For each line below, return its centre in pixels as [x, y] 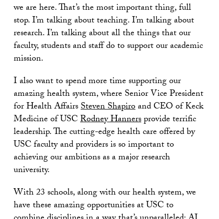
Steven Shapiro [108, 107]
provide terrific [169, 120]
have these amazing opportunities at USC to [94, 206]
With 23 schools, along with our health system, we [105, 193]
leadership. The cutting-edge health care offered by [104, 132]
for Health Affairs [47, 107]
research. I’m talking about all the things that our [102, 34]
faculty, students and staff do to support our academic [108, 46]
